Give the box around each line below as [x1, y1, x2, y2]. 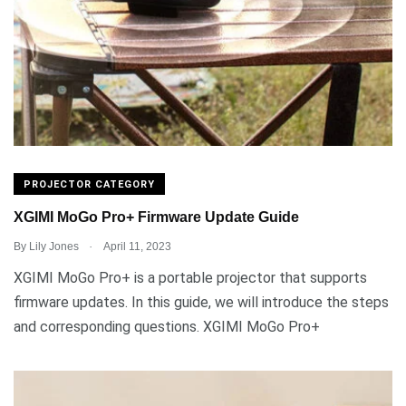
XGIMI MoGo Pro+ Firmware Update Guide [14, 209, 299, 226]
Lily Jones [29, 239, 79, 253]
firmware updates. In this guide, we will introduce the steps [14, 293, 389, 311]
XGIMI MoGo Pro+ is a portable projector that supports [14, 268, 367, 286]
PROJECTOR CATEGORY [24, 178, 155, 190]
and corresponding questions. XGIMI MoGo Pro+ [14, 317, 320, 335]
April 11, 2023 [101, 239, 171, 253]
